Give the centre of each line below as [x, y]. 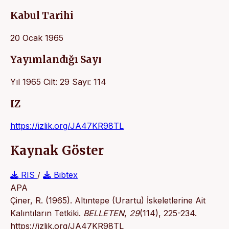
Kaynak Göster [57, 151]
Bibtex [64, 175]
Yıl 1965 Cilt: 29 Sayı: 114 [58, 82]
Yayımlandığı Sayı [56, 60]
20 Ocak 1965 [37, 38]
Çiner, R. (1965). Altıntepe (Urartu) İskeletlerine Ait [108, 201]
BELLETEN [104, 213]
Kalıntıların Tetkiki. [47, 213]
